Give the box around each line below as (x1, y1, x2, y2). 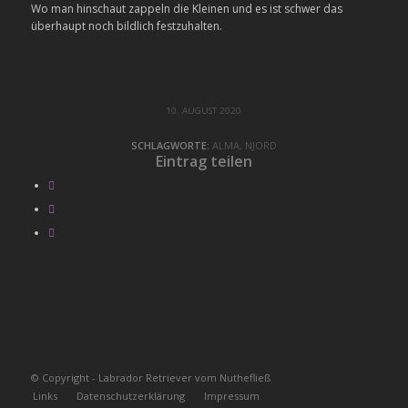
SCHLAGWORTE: (130, 138, 209, 153)
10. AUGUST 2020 (166, 105, 242, 117)
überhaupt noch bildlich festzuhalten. (30, 18, 222, 35)
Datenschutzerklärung (76, 389, 185, 403)
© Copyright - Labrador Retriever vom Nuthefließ (30, 371, 270, 385)
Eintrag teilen (155, 151, 252, 172)
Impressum (203, 389, 260, 403)
